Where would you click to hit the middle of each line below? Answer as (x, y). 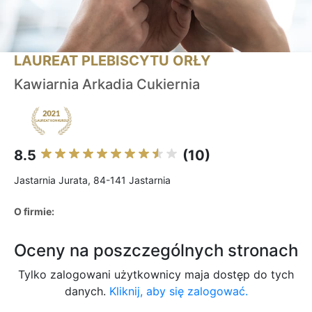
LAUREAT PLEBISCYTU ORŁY (112, 61)
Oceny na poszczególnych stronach (156, 251)
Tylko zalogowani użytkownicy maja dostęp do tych (156, 275)
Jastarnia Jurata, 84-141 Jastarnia (92, 180)
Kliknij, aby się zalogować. (178, 291)
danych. (87, 291)
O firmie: (34, 212)
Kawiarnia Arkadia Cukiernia (107, 85)
